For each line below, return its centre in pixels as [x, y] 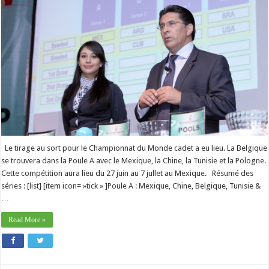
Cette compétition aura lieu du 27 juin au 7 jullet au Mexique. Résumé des [128, 174]
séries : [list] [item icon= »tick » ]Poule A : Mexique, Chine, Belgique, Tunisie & [131, 186]
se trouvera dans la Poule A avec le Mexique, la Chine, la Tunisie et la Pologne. [134, 161]
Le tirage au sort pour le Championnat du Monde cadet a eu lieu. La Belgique [134, 148]
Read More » [27, 220]
